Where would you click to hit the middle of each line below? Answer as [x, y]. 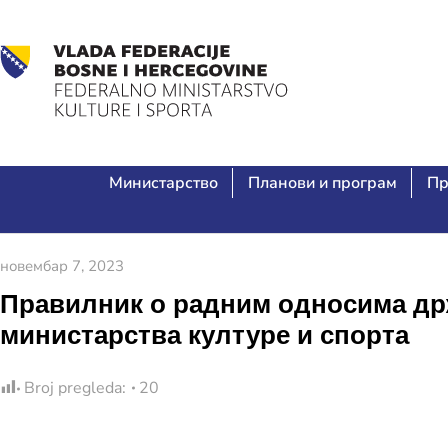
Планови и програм [322, 183]
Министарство [163, 183]
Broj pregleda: [75, 388]
